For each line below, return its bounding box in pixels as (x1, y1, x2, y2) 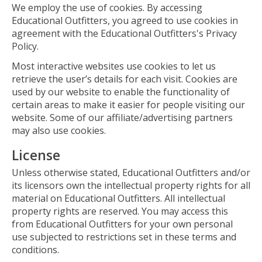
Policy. (12, 40, 39, 53)
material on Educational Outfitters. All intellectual (12, 192, 225, 205)
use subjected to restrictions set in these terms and (12, 230, 236, 244)
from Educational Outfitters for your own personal (12, 218, 233, 231)
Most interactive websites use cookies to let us (12, 60, 216, 73)
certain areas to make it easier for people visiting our (12, 98, 245, 112)
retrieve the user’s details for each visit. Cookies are (12, 73, 237, 86)
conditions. (12, 243, 59, 257)
